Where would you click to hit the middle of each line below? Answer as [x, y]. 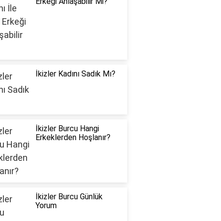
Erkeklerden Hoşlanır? [73, 138]
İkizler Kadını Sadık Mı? [75, 74]
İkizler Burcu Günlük [69, 197]
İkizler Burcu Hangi [67, 129]
